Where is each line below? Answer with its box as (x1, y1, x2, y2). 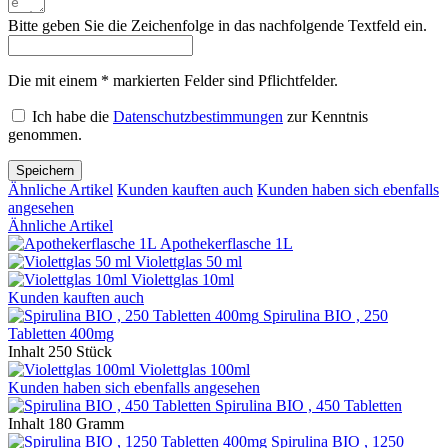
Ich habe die (32, 107, 113, 125)
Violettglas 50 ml (135, 252, 242, 270)
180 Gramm (48, 414, 124, 432)
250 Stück (48, 342, 112, 360)
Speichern (16, 162, 74, 178)
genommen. (8, 125, 82, 143)
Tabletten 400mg (8, 324, 114, 342)
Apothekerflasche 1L (160, 234, 293, 252)
